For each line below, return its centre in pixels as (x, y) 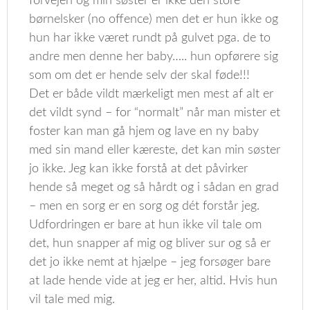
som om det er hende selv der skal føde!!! (140, 75)
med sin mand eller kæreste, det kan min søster (155, 150)
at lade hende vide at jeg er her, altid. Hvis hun (154, 281)
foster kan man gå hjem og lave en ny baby (144, 131)
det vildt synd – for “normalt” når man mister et (155, 113)
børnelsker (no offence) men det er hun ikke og (154, 19)
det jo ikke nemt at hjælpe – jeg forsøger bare (150, 262)
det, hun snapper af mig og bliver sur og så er (150, 244)
